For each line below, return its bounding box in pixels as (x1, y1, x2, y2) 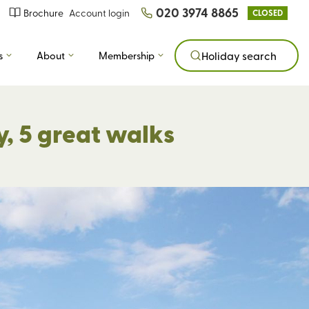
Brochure (23, 6, 63, 19)
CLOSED (252, 6, 283, 19)
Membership (99, 48, 154, 62)
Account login (69, 6, 130, 19)
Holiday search (201, 48, 277, 63)
